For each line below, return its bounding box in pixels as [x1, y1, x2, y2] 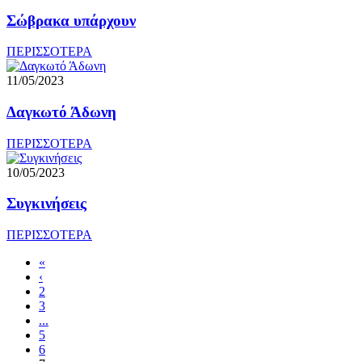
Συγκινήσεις [6, 195, 86, 213]
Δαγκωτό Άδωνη [6, 103, 116, 121]
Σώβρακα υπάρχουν [6, 11, 136, 29]
